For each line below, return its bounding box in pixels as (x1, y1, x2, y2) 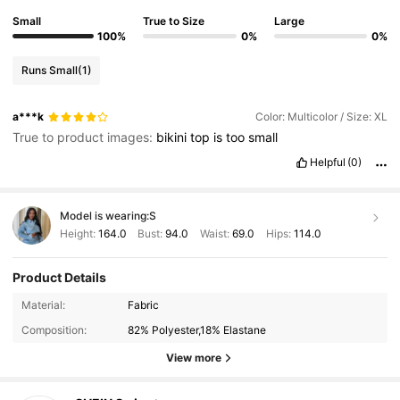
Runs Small (21, 62, 78, 77)
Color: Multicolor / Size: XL (254, 110, 387, 124)
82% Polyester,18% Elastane (128, 323, 267, 337)
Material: (21, 297, 65, 312)
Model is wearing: (59, 209, 149, 223)
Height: (59, 226, 98, 240)
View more (166, 350, 221, 364)
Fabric (128, 297, 160, 312)
